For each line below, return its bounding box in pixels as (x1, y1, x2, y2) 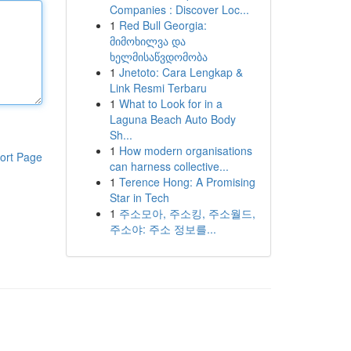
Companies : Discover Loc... (109, 2, 249, 17)
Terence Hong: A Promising (118, 174, 255, 190)
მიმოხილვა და (109, 33, 186, 49)
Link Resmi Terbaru (109, 80, 207, 96)
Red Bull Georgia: (118, 17, 207, 33)
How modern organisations (118, 143, 252, 158)
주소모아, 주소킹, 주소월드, (118, 205, 255, 221)
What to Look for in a (118, 96, 223, 111)
